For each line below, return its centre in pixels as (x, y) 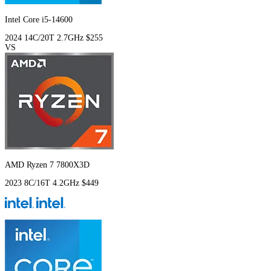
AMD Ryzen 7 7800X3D (47, 165)
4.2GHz (67, 183)
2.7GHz (71, 38)
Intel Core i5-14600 (39, 20)
